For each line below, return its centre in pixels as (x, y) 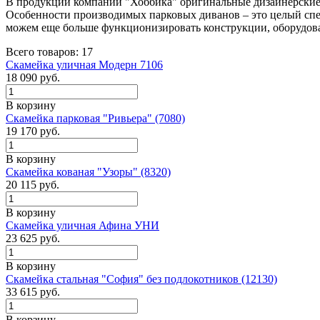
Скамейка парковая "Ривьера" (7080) (95, 118)
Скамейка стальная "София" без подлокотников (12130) (141, 279)
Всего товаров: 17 (49, 51)
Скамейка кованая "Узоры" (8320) (88, 171)
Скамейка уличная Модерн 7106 (84, 64)
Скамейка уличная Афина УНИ (82, 225)
